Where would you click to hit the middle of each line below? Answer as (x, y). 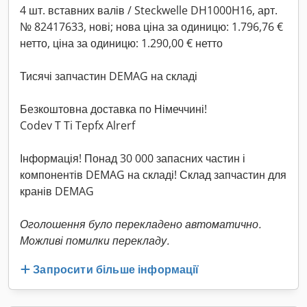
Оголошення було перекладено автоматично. (140, 224)
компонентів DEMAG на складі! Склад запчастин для (153, 175)
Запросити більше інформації (116, 269)
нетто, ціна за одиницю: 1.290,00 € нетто (121, 43)
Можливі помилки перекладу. (95, 241)
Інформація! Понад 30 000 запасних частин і (133, 158)
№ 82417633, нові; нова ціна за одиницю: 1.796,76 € (151, 27)
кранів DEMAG (57, 191)
